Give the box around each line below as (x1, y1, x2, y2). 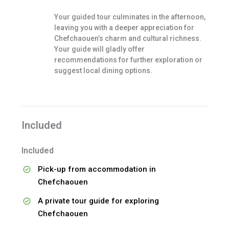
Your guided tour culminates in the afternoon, (54, 12, 205, 21)
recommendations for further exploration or (54, 55, 202, 64)
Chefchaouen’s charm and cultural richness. (54, 34, 201, 42)
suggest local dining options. (54, 66, 152, 75)
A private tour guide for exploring (37, 196, 159, 206)
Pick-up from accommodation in (37, 165, 156, 174)
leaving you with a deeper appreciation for (54, 23, 194, 32)
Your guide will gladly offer (54, 44, 145, 53)
